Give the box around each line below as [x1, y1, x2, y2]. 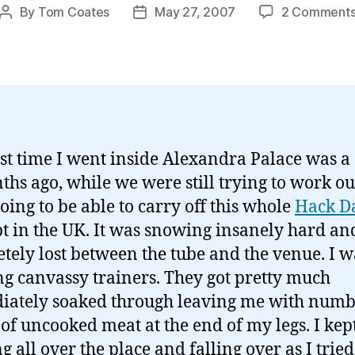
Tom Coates [37, 4, 110, 20]
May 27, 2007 [155, 4, 235, 20]
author [4, 25, 43, 40]
